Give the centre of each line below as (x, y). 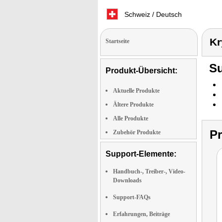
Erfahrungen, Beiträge (141, 214)
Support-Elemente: (141, 154)
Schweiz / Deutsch (152, 14)
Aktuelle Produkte (136, 91)
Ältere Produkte (133, 105)
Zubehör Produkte (137, 132)
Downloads (127, 180)
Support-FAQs (132, 197)
